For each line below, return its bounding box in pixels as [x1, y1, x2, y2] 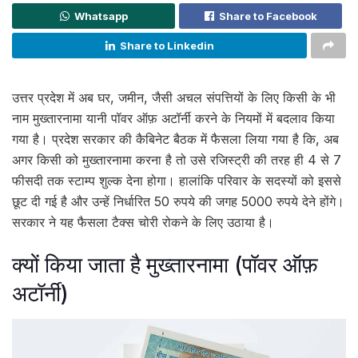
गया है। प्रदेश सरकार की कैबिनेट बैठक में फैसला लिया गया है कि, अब [12, 131, 339, 147]
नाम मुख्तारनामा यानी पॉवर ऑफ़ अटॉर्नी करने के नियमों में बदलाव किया [12, 110, 335, 126]
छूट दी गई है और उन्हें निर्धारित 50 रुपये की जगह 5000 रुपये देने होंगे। [12, 193, 344, 209]
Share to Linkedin [119, 39, 214, 52]
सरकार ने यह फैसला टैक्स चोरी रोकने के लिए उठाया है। [12, 214, 274, 230]
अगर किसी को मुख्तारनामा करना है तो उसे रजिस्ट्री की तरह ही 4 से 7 [12, 152, 341, 168]
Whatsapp [74, 10, 128, 22]
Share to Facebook [218, 10, 317, 22]
